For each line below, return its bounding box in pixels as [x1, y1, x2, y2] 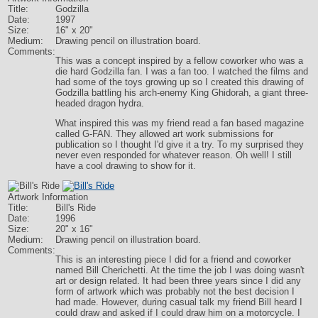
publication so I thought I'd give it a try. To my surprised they [55, 139, 305, 150]
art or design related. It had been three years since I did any [55, 275, 302, 286]
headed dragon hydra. [55, 98, 145, 109]
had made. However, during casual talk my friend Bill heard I [55, 297, 303, 307]
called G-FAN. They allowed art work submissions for [55, 128, 274, 139]
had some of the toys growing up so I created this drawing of [55, 77, 305, 87]
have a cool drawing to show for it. [55, 160, 197, 171]
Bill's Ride [55, 202, 97, 213]
